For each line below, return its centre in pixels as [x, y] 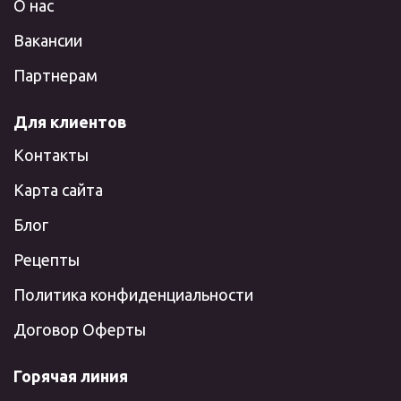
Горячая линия [71, 375]
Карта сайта [58, 189]
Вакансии [48, 40]
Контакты [51, 154]
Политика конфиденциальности [133, 294]
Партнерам [55, 75]
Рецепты [47, 259]
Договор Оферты [80, 329]
